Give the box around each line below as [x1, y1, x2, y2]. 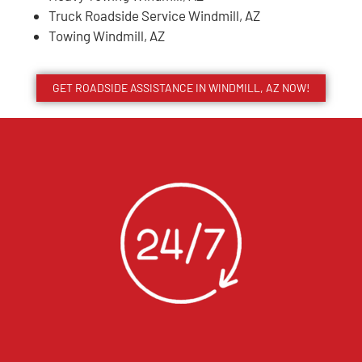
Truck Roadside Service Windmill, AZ [48, 6, 260, 23]
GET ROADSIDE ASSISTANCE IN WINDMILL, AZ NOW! [53, 80, 309, 95]
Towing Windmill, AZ [48, 27, 165, 44]
